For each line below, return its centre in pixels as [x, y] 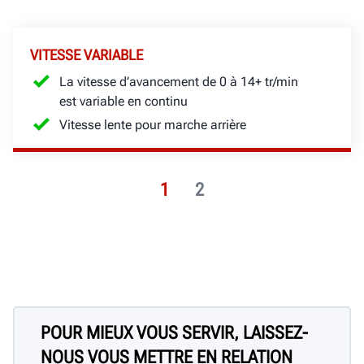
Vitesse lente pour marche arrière [153, 124]
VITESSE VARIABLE [87, 54]
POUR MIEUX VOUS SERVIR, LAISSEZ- [174, 333]
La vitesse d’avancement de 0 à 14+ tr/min [179, 81]
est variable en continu [123, 101]
